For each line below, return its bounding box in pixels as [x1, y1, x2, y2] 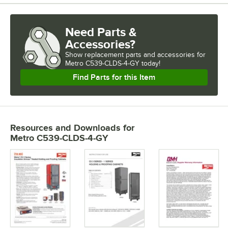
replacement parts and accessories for [84, 51, 206, 59]
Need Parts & [65, 25, 137, 39]
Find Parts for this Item [73, 73, 155, 82]
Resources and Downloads [10, 123, 121, 133]
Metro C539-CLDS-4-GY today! [65, 60, 160, 68]
